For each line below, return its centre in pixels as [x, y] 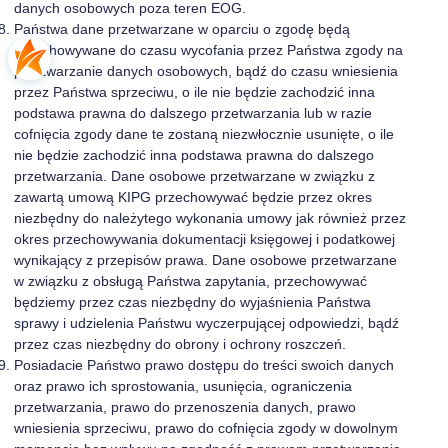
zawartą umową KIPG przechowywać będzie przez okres [193, 197]
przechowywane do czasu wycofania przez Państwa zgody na [208, 50]
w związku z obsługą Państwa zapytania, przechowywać [190, 281]
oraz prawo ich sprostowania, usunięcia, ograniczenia [183, 386]
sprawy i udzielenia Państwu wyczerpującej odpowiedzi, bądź [206, 323]
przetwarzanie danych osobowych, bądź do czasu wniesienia [206, 71]
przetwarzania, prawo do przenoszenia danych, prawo [185, 407]
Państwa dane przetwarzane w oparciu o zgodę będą [182, 29]
